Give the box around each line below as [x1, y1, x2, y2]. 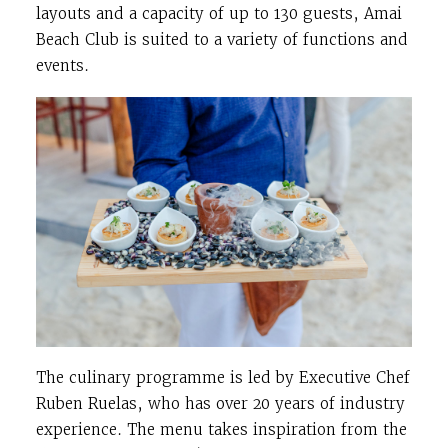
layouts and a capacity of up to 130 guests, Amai [36, 3, 402, 23]
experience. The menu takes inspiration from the [36, 420, 407, 440]
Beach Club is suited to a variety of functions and [36, 29, 408, 49]
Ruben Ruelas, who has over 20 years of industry [36, 394, 405, 414]
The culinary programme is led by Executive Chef [36, 368, 410, 388]
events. [36, 55, 89, 75]
